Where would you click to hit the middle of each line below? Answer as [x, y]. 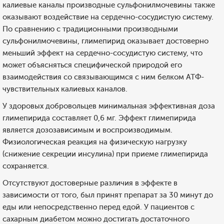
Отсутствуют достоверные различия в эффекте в [90, 183]
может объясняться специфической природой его [92, 65]
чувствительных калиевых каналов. [65, 89]
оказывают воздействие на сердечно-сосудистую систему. [108, 17]
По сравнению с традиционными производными [90, 29]
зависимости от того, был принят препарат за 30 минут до [108, 195]
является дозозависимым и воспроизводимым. [87, 130]
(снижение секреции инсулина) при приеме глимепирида [105, 154]
